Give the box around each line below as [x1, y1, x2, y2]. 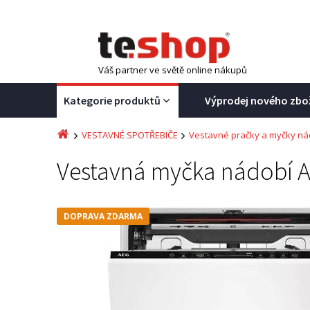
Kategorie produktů [64, 93, 161, 107]
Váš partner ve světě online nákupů [98, 64, 247, 76]
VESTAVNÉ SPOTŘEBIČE [82, 129, 178, 141]
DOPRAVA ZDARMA [64, 210, 143, 222]
